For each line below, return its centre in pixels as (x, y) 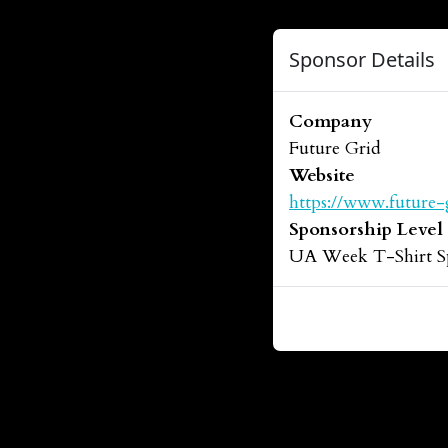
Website (322, 175)
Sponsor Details (362, 59)
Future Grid (335, 148)
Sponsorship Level (366, 229)
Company (330, 121)
